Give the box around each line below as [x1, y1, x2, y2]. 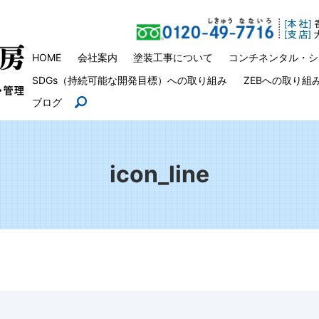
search [83, 96, 115, 109]
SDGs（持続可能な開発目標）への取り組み [32, 73, 228, 86]
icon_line [110, 160, 209, 189]
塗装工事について [132, 51, 213, 64]
